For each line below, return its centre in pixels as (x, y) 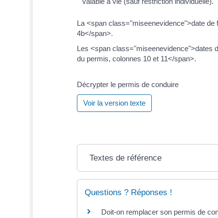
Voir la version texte (114, 103)
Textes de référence (126, 158)
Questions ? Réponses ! (128, 192)
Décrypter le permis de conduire (127, 84)
